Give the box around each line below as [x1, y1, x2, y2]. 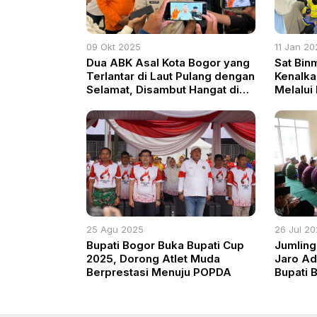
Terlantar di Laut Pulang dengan [86, 69, 255, 83]
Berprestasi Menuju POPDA [86, 265, 231, 279]
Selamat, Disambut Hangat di [86, 82, 239, 96]
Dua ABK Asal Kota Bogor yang [86, 55, 250, 69]
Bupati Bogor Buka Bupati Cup [86, 238, 244, 252]
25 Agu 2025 [86, 223, 144, 235]
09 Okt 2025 [86, 40, 141, 52]
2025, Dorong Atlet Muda [86, 251, 220, 265]
